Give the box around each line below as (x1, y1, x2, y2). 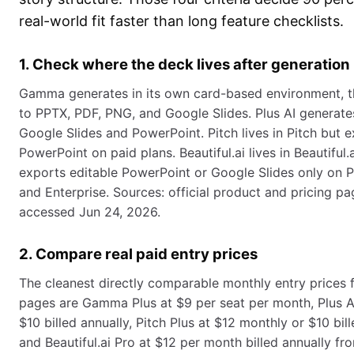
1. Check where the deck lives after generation (19, 55, 350, 73)
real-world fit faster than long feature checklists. (19, 13, 344, 30)
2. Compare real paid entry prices (19, 245, 258, 263)
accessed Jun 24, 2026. (19, 204, 160, 220)
